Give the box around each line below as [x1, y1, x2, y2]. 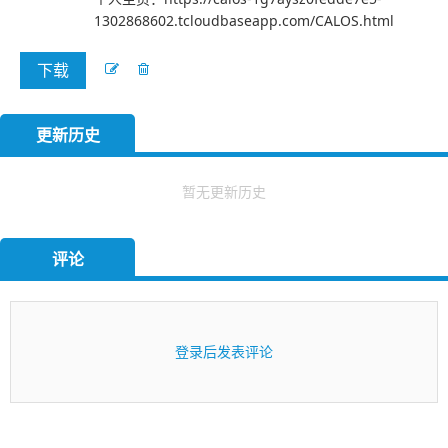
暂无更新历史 [182, 182, 266, 201]
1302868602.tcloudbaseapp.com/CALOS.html [94, 11, 394, 30]
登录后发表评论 [175, 342, 273, 361]
